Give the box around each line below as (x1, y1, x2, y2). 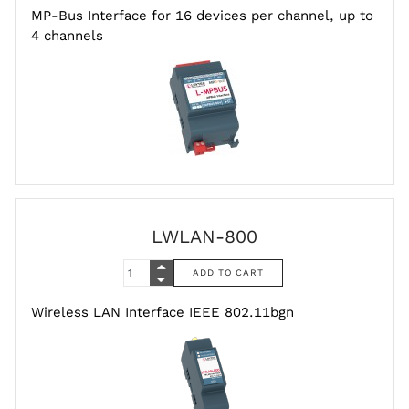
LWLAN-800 (152, 225, 257, 247)
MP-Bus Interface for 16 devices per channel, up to (31, 6, 373, 24)
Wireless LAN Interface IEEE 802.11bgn (31, 304, 294, 321)
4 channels (31, 26, 103, 44)
